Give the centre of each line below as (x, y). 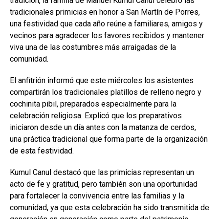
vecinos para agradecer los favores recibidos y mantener (107, 35)
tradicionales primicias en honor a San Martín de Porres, (105, 12)
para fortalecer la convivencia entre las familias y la (97, 196)
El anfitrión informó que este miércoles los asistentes (102, 80)
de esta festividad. (42, 151)
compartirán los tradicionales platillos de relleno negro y (106, 92)
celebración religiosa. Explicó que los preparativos (96, 115)
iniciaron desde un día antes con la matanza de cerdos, (103, 127)
